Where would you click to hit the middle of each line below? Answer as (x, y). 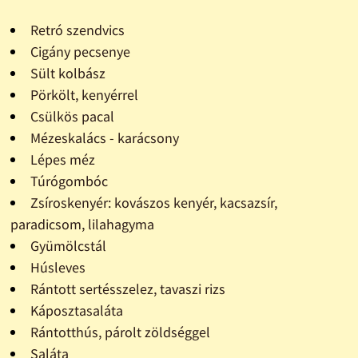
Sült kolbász (68, 73)
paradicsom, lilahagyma (82, 224)
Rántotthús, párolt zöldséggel (120, 332)
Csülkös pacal (72, 116)
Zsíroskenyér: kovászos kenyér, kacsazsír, (153, 202)
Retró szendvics (77, 30)
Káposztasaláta (76, 310)
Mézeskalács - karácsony (104, 137)
